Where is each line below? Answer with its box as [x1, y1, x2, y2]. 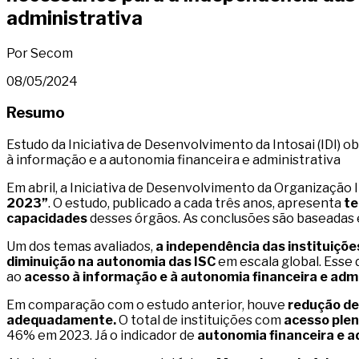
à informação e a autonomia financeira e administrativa [6, 152, 341, 168]
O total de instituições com [116, 313, 284, 329]
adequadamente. [6, 313, 116, 329]
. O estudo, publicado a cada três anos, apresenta [48, 196, 341, 212]
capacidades [6, 211, 87, 227]
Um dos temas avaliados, [6, 239, 153, 255]
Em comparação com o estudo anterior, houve [6, 297, 288, 313]
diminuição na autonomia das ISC [6, 254, 216, 270]
